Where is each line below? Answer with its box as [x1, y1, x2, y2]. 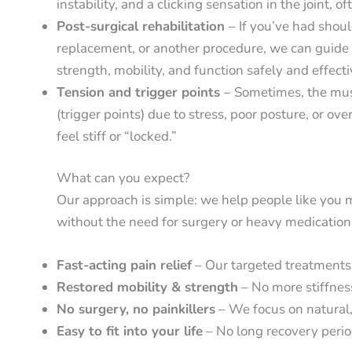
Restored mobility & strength [57, 278, 238, 297]
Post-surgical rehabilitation [57, 16, 229, 35]
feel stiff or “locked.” [57, 126, 177, 145]
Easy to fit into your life [57, 322, 203, 341]
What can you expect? [57, 169, 190, 188]
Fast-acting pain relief [57, 256, 192, 275]
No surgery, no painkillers [57, 300, 215, 319]
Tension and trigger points [57, 82, 224, 101]
